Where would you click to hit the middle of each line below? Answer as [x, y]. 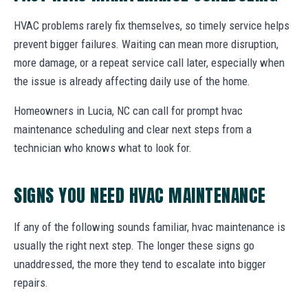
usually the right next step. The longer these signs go [134, 246]
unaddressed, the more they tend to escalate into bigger [140, 264]
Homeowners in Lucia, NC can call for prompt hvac [128, 111]
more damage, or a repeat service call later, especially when [149, 63]
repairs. [31, 283]
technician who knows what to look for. [103, 148]
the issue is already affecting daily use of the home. [132, 81]
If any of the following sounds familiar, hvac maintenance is [150, 227]
